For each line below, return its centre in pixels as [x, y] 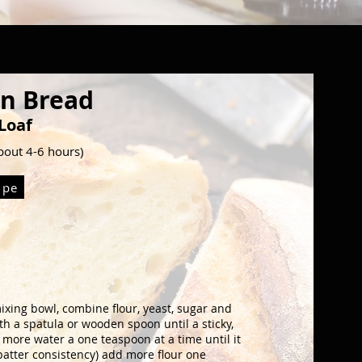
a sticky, [213, 324]
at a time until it [198, 339]
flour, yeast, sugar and [171, 308]
